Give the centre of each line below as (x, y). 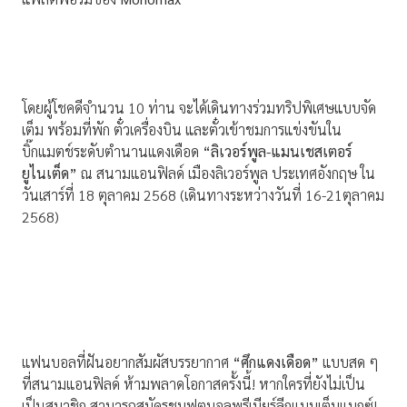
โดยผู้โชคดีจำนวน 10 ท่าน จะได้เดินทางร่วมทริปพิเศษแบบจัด (199, 108)
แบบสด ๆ (351, 362)
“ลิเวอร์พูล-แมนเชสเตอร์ (278, 152)
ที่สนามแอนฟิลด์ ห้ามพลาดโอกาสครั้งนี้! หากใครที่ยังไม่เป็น (194, 384)
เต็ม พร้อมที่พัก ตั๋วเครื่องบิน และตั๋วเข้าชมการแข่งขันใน (182, 130)
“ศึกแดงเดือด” (278, 362)
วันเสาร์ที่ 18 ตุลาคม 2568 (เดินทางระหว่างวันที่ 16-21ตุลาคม (203, 195)
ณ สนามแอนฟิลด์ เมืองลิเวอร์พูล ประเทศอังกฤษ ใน (226, 174)
